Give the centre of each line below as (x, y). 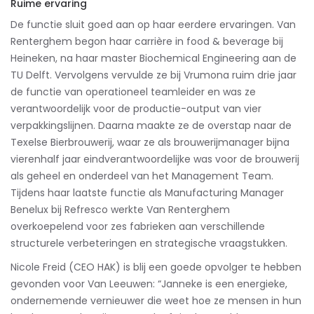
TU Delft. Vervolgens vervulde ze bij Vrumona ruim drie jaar (153, 75)
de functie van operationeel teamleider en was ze (133, 91)
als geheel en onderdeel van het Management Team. (142, 176)
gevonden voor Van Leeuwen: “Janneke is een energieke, (149, 284)
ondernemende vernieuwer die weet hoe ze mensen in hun (156, 300)
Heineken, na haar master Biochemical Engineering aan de (153, 58)
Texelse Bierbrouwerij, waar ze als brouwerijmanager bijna (150, 142)
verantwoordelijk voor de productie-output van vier (136, 108)
